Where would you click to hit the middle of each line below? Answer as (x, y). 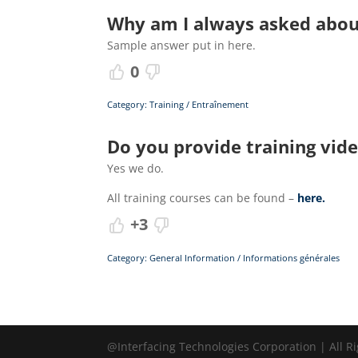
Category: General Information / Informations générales (224, 257)
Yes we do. (136, 169)
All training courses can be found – (203, 198)
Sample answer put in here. (182, 45)
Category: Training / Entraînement (178, 105)
